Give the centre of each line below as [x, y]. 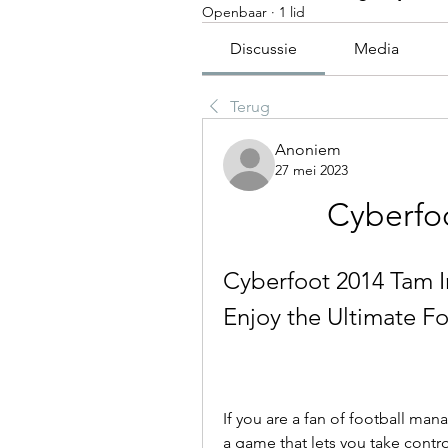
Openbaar [234, 12]
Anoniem [308, 149]
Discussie [264, 48]
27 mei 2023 [311, 170]
